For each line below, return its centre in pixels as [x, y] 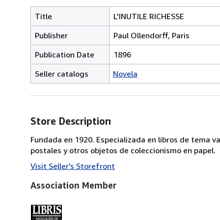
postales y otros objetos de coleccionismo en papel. [123, 150]
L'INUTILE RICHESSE [149, 16]
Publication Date [65, 54]
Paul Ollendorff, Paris [151, 35]
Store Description [71, 121]
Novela [125, 73]
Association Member [74, 185]
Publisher [51, 35]
